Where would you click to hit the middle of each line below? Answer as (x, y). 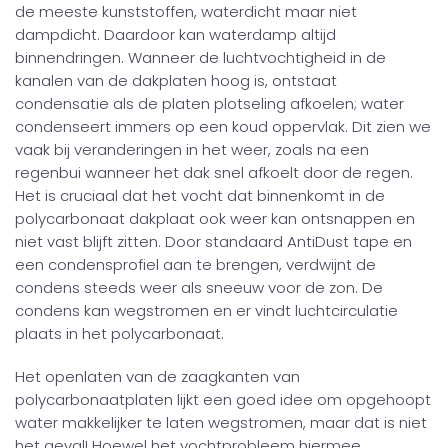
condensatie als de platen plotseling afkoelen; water (209, 103)
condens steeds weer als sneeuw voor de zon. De (199, 287)
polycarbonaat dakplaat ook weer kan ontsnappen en (215, 218)
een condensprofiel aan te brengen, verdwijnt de (195, 264)
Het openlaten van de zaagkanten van (157, 376)
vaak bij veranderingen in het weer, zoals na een (192, 149)
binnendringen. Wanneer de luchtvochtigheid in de (200, 57)
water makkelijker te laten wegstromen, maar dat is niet (221, 422)
